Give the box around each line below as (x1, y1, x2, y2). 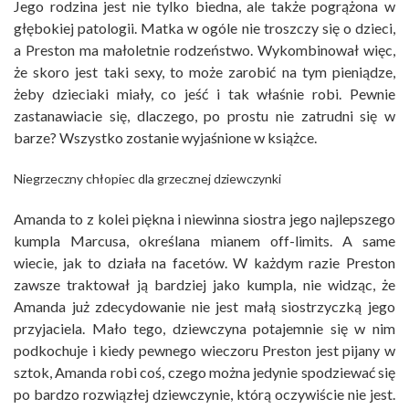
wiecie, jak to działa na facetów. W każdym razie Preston (14, 253, 395, 271)
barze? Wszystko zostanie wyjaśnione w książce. (14, 128, 317, 146)
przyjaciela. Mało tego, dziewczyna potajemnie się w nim (14, 319, 395, 337)
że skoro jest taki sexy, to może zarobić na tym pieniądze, (14, 62, 395, 80)
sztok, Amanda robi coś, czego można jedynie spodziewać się (14, 362, 395, 381)
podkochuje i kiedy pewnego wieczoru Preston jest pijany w (14, 341, 395, 359)
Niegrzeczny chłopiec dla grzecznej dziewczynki (14, 170, 281, 186)
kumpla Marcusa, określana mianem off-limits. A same (14, 231, 395, 249)
